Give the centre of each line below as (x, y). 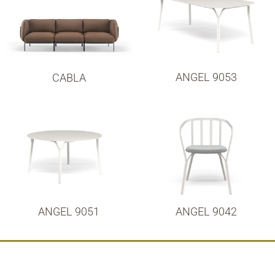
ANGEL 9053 (206, 77)
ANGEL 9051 (69, 211)
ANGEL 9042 (206, 211)
